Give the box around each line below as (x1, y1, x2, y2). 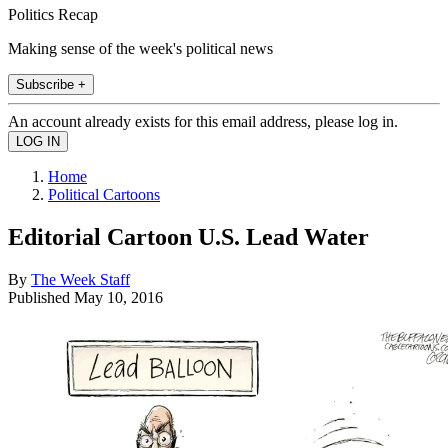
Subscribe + (16, 76, 86, 92)
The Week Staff (31, 270, 130, 288)
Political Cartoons (48, 185, 160, 203)
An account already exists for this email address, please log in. (8, 112, 398, 130)
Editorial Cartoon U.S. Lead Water (8, 223, 369, 250)
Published (8, 288, 74, 306)
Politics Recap (8, 5, 98, 23)
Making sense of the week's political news (8, 39, 273, 57)
